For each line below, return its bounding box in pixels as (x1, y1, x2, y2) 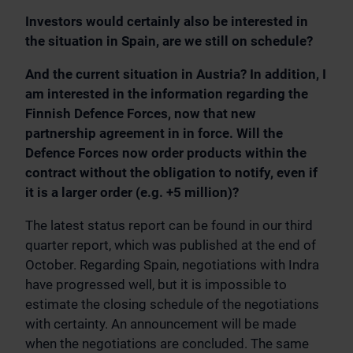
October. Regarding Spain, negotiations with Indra (25, 257, 319, 273)
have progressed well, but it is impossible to (25, 277, 287, 293)
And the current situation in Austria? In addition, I (25, 66, 326, 83)
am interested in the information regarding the (25, 86, 308, 102)
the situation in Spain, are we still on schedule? (25, 33, 313, 50)
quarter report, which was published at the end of (25, 237, 316, 254)
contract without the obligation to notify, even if (25, 165, 318, 181)
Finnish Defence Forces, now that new (25, 106, 256, 122)
